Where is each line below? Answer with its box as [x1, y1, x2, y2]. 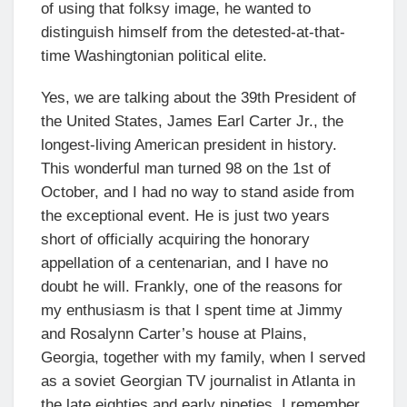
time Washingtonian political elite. [41, 46, 267, 65]
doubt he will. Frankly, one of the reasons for [41, 277, 342, 295]
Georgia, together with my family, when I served [41, 348, 365, 366]
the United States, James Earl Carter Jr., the [41, 112, 343, 130]
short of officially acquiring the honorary [41, 230, 310, 248]
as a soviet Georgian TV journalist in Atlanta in [41, 372, 355, 390]
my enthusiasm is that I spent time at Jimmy [41, 301, 342, 319]
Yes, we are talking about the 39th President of [41, 88, 356, 106]
